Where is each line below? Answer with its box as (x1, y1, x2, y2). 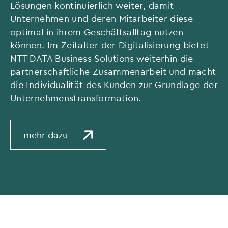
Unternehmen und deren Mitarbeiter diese (10, 13, 193, 23)
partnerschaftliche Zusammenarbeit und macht (10, 66, 216, 76)
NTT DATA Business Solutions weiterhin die (10, 52, 193, 63)
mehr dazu (23, 129, 68, 140)
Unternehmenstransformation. (10, 92, 141, 103)
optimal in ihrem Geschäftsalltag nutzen (10, 26, 184, 37)
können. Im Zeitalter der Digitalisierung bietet (10, 39, 209, 50)
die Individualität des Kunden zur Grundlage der (10, 79, 218, 90)
